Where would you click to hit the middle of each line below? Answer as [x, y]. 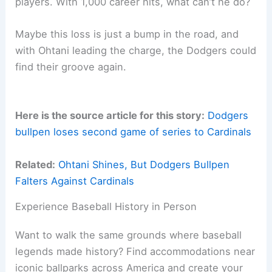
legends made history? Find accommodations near [135, 251]
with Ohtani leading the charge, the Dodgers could [136, 51]
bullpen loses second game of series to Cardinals [134, 132]
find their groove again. [71, 67]
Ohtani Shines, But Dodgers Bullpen [144, 164]
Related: [36, 164]
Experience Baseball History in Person [106, 206]
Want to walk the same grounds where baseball [129, 235]
